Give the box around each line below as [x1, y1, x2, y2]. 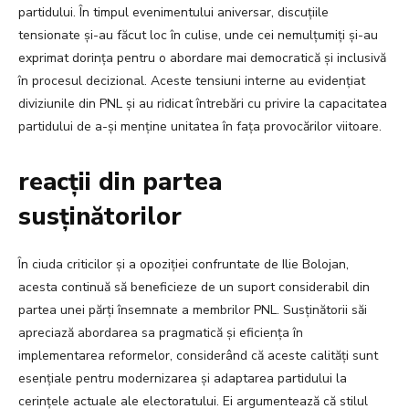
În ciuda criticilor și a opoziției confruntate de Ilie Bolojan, [18, 256, 349, 274]
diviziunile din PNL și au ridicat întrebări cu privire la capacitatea [18, 95, 387, 113]
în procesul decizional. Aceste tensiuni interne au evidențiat [18, 72, 365, 90]
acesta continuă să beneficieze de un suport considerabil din [18, 278, 370, 297]
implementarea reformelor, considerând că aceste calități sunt [18, 347, 378, 365]
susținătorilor [18, 200, 182, 235]
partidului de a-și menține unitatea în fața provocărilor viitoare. [18, 118, 382, 136]
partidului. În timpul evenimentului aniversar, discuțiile [18, 4, 329, 22]
